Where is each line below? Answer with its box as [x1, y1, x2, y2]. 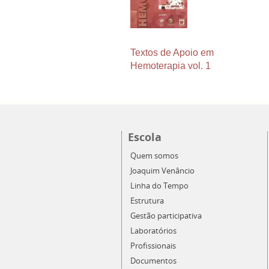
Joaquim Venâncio [130, 165, 195, 176]
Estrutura [130, 195, 164, 206]
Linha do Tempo [130, 180, 189, 191]
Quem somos [130, 150, 178, 161]
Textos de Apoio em [130, 47, 214, 58]
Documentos [130, 255, 177, 266]
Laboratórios [130, 225, 177, 236]
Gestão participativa [130, 210, 202, 221]
